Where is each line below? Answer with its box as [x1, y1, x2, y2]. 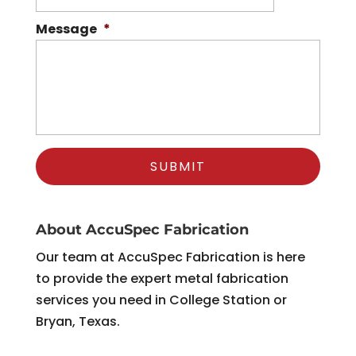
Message [35, 20, 97, 39]
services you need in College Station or [35, 291, 287, 310]
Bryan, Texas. [35, 312, 120, 331]
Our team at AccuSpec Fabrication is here [35, 248, 305, 267]
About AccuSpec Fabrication [35, 221, 249, 239]
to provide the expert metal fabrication [35, 269, 288, 288]
